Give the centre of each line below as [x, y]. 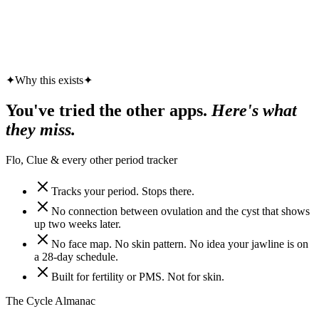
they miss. [41, 129]
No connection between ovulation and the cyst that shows [181, 211]
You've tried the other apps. [106, 110]
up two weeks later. [78, 224]
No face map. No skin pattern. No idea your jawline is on [180, 244]
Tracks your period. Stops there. [123, 191]
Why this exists [49, 80]
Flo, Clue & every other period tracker [91, 159]
